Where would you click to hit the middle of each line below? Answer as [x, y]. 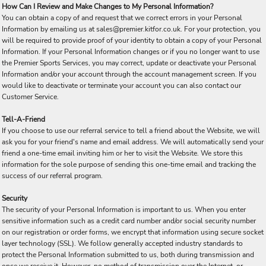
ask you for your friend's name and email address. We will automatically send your [133, 142]
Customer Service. [30, 97]
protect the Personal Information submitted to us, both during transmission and [128, 255]
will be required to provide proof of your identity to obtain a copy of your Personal [132, 40]
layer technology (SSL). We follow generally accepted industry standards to [122, 243]
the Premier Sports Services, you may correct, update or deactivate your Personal [129, 63]
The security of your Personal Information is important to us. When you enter [124, 210]
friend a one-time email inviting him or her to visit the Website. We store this [122, 153]
